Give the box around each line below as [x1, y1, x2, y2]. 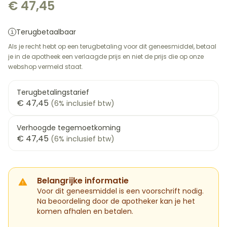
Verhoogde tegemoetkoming [17, 123, 121, 133]
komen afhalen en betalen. [37, 206, 133, 216]
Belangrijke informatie [37, 175, 129, 186]
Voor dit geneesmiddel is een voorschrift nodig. [37, 186, 204, 196]
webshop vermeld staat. [8, 62, 83, 71]
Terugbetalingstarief [17, 87, 89, 97]
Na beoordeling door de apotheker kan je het [37, 196, 195, 206]
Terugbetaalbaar [16, 27, 76, 37]
